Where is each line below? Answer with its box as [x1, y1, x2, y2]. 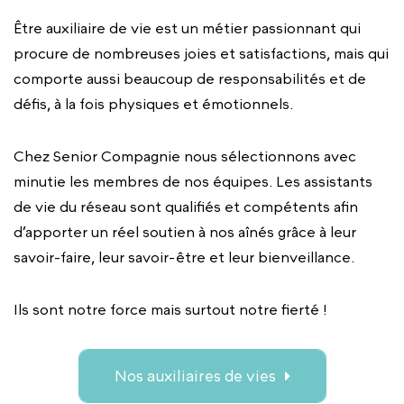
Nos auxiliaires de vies [114, 367, 276, 385]
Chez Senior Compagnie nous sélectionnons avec [14, 148, 356, 164]
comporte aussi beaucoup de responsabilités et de [14, 70, 366, 87]
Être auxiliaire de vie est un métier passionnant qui [14, 20, 361, 36]
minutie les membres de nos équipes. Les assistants [14, 173, 372, 189]
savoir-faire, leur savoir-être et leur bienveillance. [14, 249, 354, 265]
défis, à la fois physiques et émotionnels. [14, 96, 293, 112]
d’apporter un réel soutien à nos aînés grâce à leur [14, 224, 356, 240]
